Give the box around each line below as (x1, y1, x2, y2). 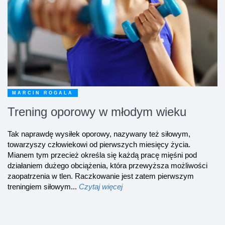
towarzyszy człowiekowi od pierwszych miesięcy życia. (8, 140, 190, 149)
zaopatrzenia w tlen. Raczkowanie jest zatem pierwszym (8, 172, 194, 181)
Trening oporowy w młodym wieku (8, 105, 186, 119)
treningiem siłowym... (8, 182, 79, 191)
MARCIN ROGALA (12, 90, 73, 96)
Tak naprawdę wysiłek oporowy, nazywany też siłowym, (8, 130, 190, 139)
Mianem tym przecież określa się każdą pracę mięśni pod (8, 151, 197, 160)
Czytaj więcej (79, 182, 123, 191)
